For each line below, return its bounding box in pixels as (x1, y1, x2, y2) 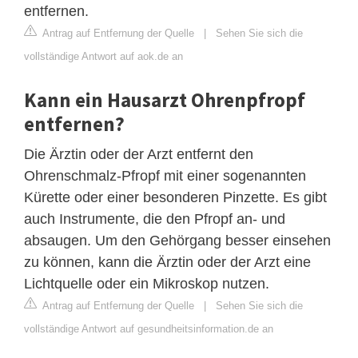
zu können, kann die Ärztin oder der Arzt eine (24, 254, 311, 271)
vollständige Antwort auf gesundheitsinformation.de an (24, 323, 273, 336)
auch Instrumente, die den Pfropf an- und (24, 211, 285, 228)
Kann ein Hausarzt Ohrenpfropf (24, 87, 305, 113)
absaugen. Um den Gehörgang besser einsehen (24, 233, 331, 249)
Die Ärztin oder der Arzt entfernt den (24, 146, 253, 163)
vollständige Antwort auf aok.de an (24, 50, 183, 63)
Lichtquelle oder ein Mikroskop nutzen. (24, 276, 269, 292)
